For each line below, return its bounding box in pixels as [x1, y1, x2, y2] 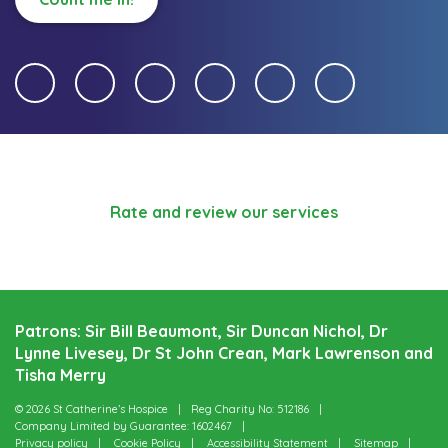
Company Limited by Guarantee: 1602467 [15, 419, 232, 434]
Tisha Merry [15, 365, 106, 386]
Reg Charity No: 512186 [191, 402, 309, 417]
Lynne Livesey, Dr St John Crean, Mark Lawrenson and [15, 343, 433, 364]
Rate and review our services [110, 202, 338, 223]
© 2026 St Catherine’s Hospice [15, 402, 168, 417]
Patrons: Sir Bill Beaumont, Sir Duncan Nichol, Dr [15, 321, 388, 342]
